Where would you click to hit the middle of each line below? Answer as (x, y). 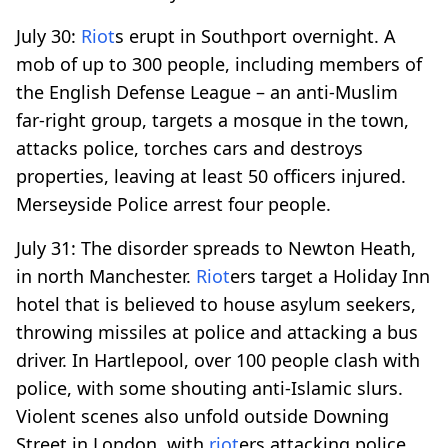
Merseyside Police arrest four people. (173, 203)
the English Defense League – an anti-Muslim (207, 91)
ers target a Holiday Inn (330, 275)
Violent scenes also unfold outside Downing (202, 415)
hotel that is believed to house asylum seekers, (216, 303)
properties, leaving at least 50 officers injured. (211, 175)
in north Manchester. (106, 275)
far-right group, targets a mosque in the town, (212, 119)
